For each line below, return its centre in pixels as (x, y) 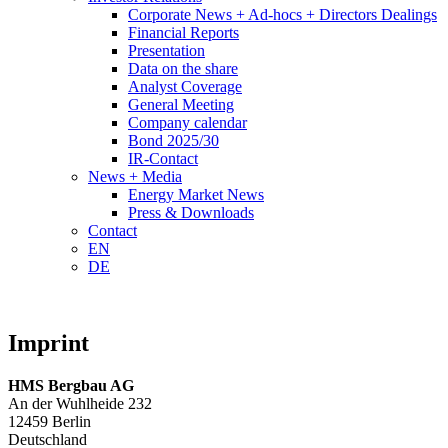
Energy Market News (196, 194)
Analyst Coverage (185, 86)
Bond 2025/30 (173, 140)
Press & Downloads (191, 212)
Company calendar (187, 122)
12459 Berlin (49, 421)
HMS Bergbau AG (71, 385)
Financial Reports (183, 32)
